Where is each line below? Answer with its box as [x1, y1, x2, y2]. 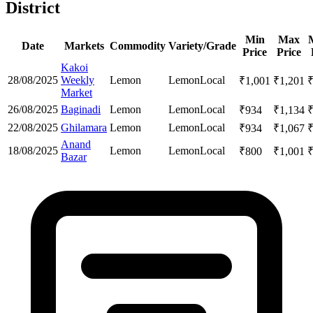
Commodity [110, 39, 166, 52]
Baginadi [61, 103, 101, 115]
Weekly [61, 73, 94, 86]
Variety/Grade [168, 39, 236, 52]
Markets [64, 39, 104, 52]
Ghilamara [61, 121, 107, 133]
